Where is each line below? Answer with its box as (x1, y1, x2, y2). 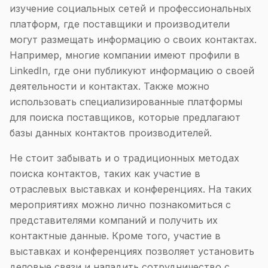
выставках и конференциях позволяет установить (10, 245, 254, 257)
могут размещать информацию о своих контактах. (10, 33, 257, 45)
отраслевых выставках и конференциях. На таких (10, 183, 252, 195)
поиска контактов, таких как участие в (10, 167, 200, 179)
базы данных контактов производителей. (10, 127, 212, 139)
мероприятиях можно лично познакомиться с (10, 199, 231, 211)
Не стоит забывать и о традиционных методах (10, 152, 239, 164)
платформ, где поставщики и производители (10, 18, 230, 30)
